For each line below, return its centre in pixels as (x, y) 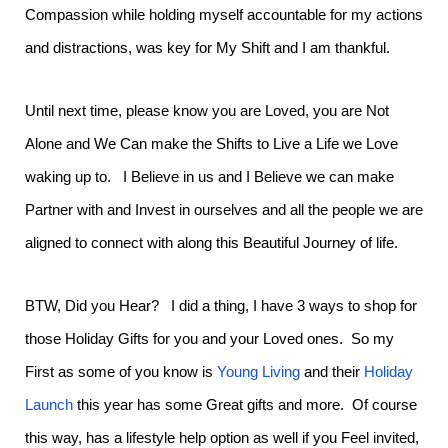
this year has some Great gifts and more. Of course (245, 405)
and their (332, 372)
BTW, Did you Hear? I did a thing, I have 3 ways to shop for (221, 306)
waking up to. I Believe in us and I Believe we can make (209, 177)
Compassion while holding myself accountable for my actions (224, 15)
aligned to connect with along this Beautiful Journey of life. (211, 243)
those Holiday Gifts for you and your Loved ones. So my (209, 339)
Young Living (258, 372)
